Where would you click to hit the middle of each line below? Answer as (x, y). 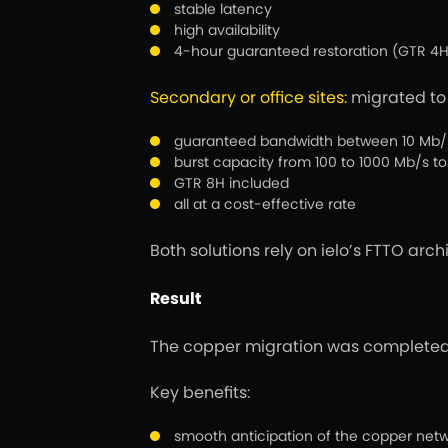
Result (176, 298)
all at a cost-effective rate (265, 204)
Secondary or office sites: (248, 97)
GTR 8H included (231, 183)
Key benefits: (200, 392)
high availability (227, 30)
